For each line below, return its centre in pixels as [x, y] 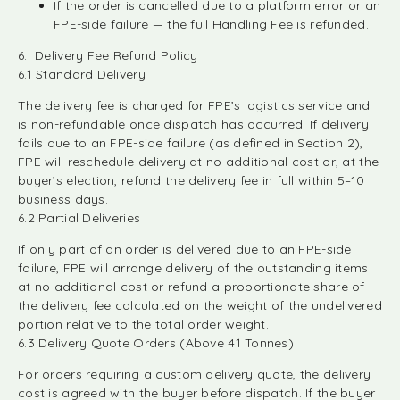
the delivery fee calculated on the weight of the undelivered [200, 305]
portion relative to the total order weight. [144, 324]
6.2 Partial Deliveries [79, 218]
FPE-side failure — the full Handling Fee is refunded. [211, 24]
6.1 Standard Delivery [82, 74]
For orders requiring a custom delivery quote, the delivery [195, 374]
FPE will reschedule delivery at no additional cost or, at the [199, 162]
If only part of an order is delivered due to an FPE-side [185, 249]
